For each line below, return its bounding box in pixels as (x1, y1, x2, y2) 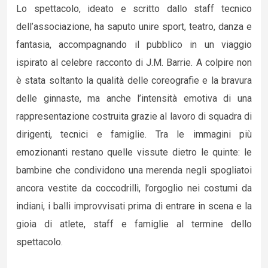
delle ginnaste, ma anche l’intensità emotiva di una (16, 93, 252, 104)
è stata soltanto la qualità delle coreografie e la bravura (16, 75, 252, 86)
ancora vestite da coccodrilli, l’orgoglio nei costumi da (16, 182, 252, 194)
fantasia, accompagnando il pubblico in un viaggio (16, 39, 252, 50)
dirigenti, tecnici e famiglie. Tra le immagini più (16, 129, 252, 140)
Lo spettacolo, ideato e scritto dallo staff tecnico (16, 3, 252, 14)
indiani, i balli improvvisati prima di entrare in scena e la (16, 200, 252, 212)
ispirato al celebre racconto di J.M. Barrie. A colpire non (16, 57, 252, 68)
